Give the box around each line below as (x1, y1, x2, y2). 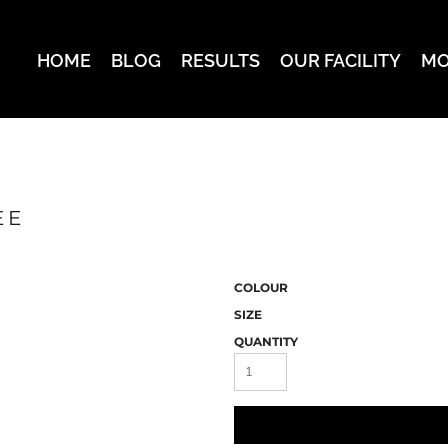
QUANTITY (234, 334, 298, 350)
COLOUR (234, 280, 288, 296)
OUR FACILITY (279, 50, 401, 72)
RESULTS (180, 50, 260, 72)
